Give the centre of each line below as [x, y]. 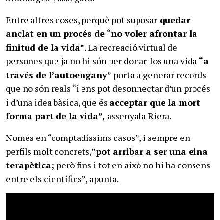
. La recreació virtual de [131, 47]
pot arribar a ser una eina [152, 151]
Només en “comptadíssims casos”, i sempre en [98, 137]
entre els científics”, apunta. [62, 179]
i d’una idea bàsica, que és [58, 102]
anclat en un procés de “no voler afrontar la [102, 33]
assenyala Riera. [138, 116]
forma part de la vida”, [55, 116]
